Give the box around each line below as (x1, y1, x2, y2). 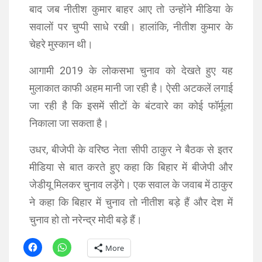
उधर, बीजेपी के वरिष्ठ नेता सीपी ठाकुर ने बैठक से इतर (29, 143, 233, 156)
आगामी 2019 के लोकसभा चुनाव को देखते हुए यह (29, 64, 233, 77)
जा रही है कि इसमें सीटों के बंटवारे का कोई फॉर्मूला (29, 99, 233, 112)
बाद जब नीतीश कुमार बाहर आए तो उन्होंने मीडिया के (29, 3, 233, 15)
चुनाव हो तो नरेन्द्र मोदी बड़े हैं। (29, 213, 142, 226)
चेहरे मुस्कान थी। (29, 38, 93, 50)
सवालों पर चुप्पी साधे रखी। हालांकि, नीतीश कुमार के (29, 20, 233, 33)
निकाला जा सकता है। (29, 117, 109, 129)
